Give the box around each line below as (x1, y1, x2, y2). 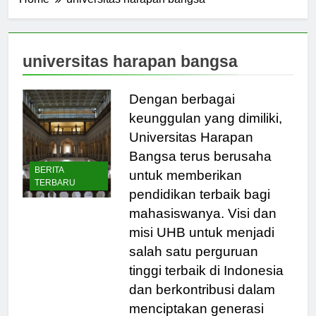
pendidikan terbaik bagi (128, 199, 270, 214)
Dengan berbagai (128, 104, 235, 119)
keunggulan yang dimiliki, (128, 123, 282, 138)
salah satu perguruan (128, 256, 258, 272)
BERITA (35, 178, 63, 188)
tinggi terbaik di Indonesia (128, 275, 284, 291)
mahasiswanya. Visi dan (128, 218, 276, 233)
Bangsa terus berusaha (128, 161, 272, 176)
